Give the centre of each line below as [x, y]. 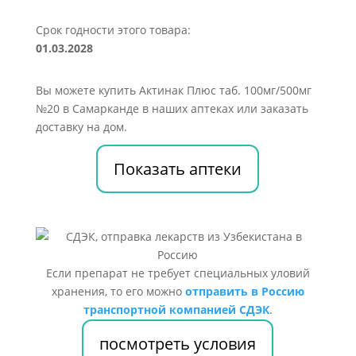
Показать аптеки [178, 169]
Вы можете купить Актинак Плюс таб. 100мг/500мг [173, 90]
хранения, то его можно [118, 291]
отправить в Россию [244, 291]
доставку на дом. [81, 127]
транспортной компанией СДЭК [176, 310]
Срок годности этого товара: [113, 30]
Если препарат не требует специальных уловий [178, 273]
